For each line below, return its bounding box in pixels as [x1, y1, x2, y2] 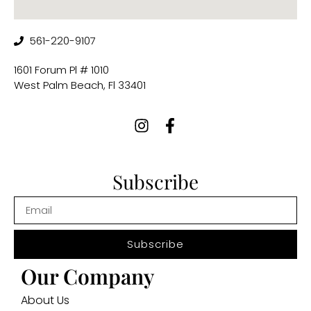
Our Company [21, 262, 154, 291]
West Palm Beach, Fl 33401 [14, 78, 146, 93]
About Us [21, 292, 69, 309]
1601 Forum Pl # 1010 [14, 62, 109, 78]
